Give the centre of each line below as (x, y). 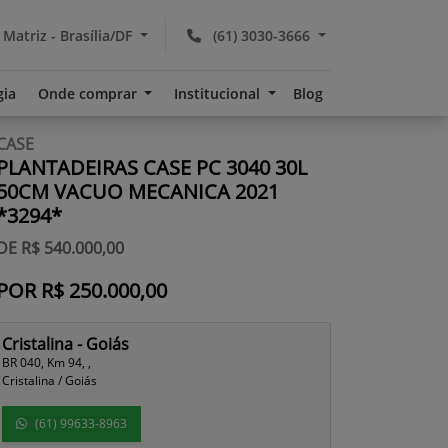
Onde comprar (89, 93)
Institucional (219, 93)
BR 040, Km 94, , (46, 362)
